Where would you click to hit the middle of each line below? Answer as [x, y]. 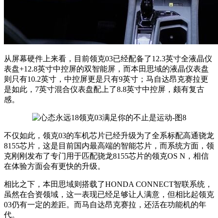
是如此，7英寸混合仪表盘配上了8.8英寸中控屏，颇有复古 [104, 90]
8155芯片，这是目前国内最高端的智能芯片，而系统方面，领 [109, 146]
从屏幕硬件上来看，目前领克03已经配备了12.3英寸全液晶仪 [108, 59]
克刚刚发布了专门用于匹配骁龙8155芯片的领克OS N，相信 [106, 156]
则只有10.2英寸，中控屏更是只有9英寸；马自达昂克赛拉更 [106, 79]
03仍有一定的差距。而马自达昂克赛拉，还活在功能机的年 [105, 205]
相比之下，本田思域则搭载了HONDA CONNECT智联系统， [108, 184]
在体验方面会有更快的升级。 [54, 166]
